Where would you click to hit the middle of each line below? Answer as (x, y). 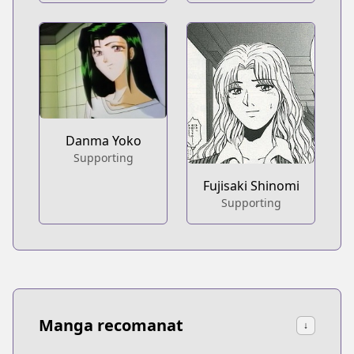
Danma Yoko (103, 141)
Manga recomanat (111, 325)
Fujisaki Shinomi (251, 185)
